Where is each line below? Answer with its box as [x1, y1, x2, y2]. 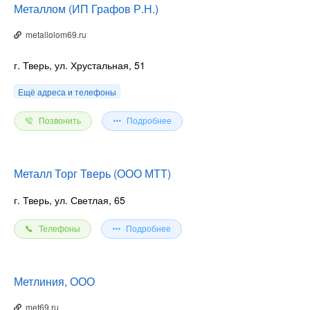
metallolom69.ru [21, 28, 86, 40]
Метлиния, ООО [14, 273, 95, 289]
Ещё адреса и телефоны [18, 85, 116, 98]
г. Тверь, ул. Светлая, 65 [14, 192, 125, 207]
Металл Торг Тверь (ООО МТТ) [14, 165, 171, 181]
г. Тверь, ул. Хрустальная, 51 [14, 57, 145, 72]
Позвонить [39, 116, 81, 126]
